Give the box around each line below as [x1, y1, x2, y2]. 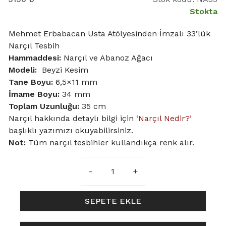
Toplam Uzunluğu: [9, 101, 79, 111]
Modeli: [9, 65, 37, 75]
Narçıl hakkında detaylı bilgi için [9, 114, 136, 123]
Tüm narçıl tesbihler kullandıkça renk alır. [26, 138, 194, 147]
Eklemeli [99, 194, 134, 204]
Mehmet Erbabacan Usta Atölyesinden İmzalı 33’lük [9, 29, 210, 38]
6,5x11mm [99, 158, 139, 167]
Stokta [190, 7, 217, 16]
